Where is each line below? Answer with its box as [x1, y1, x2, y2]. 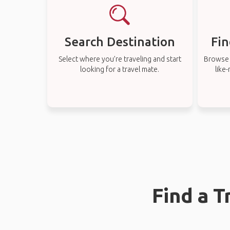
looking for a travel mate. [80, 65, 160, 73]
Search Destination [64, 35, 175, 49]
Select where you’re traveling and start [58, 55, 181, 63]
